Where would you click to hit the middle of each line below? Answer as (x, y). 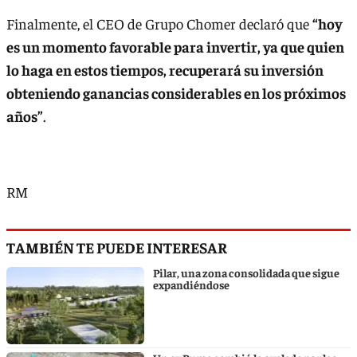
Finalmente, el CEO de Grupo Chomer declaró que (159, 23)
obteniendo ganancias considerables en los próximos (176, 92)
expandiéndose (191, 284)
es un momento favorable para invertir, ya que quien (175, 46)
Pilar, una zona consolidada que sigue (246, 272)
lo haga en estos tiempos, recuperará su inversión (165, 69)
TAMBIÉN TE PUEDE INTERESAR (117, 247)
